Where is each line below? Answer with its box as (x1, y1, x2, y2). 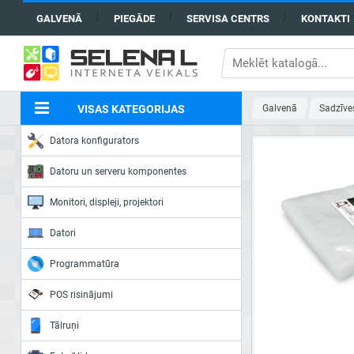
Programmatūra (50, 258, 119, 269)
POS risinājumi (50, 289, 113, 300)
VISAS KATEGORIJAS (77, 103, 185, 115)
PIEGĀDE (113, 13, 155, 24)
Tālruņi (50, 320, 79, 331)
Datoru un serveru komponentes (50, 166, 186, 177)
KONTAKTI (300, 13, 350, 24)
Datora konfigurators (50, 135, 139, 146)
